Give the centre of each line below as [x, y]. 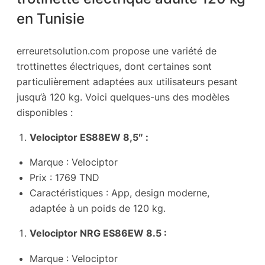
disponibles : [45, 112]
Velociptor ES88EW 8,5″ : [89, 137]
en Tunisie [51, 19]
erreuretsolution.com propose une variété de [117, 51]
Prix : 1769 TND [64, 178]
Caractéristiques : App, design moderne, [119, 193]
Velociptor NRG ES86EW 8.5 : [98, 233]
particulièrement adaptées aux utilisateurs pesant [127, 81]
